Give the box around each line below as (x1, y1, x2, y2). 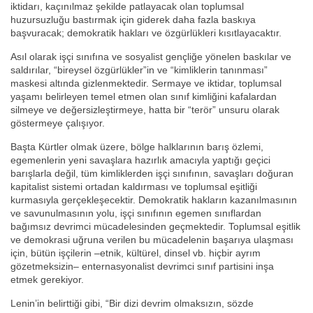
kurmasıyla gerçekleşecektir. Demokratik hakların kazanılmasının (10, 194, 297, 206)
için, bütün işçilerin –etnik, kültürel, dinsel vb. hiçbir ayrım (10, 247, 261, 259)
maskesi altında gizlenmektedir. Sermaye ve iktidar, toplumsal (10, 78, 282, 89)
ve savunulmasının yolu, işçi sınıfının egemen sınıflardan (10, 208, 261, 219)
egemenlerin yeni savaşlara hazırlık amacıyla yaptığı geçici (10, 154, 270, 166)
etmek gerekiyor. (10, 274, 84, 286)
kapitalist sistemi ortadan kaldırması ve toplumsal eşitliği (10, 181, 257, 193)
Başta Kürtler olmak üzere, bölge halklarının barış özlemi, (10, 141, 263, 153)
